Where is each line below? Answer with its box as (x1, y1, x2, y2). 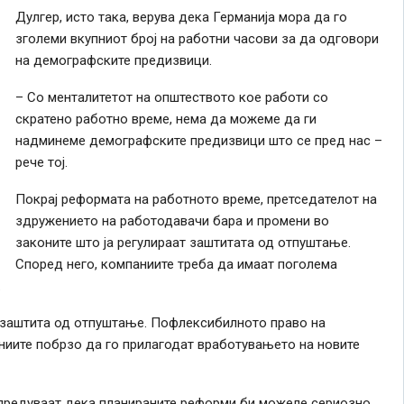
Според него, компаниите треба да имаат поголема (14, 255, 337, 272)
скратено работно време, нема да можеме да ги (14, 110, 317, 127)
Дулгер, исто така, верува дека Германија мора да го (14, 8, 347, 25)
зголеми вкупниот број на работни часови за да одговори (14, 30, 379, 47)
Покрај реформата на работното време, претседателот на (14, 190, 377, 207)
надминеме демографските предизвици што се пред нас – (14, 132, 382, 149)
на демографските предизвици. (14, 51, 212, 69)
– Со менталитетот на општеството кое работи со (14, 88, 328, 106)
